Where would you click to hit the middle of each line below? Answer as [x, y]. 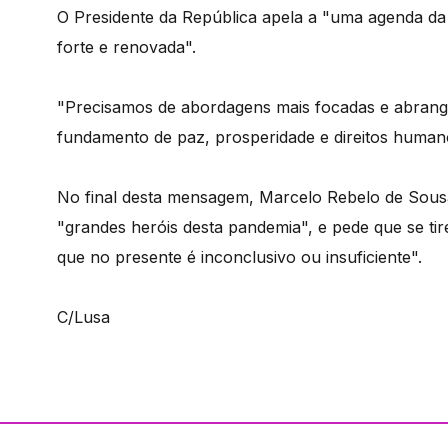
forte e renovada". [126, 46]
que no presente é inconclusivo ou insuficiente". [239, 256]
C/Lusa [86, 316]
